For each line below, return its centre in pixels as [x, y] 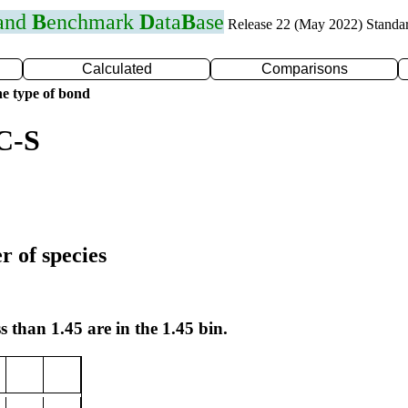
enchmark [93, 22]
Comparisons [304, 69]
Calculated [117, 69]
